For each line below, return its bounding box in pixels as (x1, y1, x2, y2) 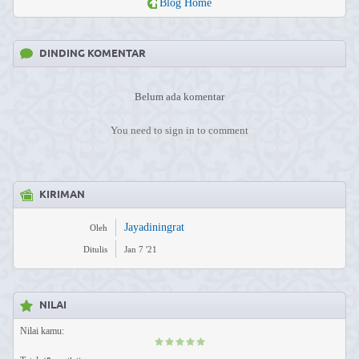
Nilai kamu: (20, 325, 64, 337)
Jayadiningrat (124, 221, 184, 233)
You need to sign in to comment (111, 124, 248, 136)
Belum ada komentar (135, 91, 224, 103)
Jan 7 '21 (124, 244, 157, 254)
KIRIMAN (39, 188, 85, 202)
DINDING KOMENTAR (39, 46, 146, 61)
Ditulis (83, 244, 107, 254)
